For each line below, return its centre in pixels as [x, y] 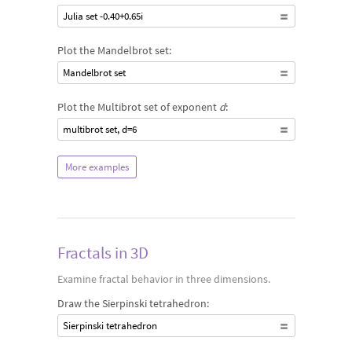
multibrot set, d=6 [99, 129]
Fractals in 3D [103, 253]
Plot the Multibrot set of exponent [138, 107]
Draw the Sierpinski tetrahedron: [133, 303]
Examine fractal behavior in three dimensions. [163, 279]
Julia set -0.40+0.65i [103, 16]
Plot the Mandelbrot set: [114, 50]
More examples [97, 167]
